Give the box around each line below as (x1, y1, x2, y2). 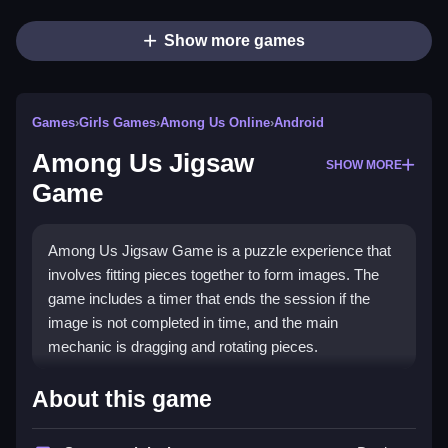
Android (274, 115, 324, 131)
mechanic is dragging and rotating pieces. (48, 338, 318, 356)
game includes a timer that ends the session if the (48, 290, 370, 308)
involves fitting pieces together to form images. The (48, 266, 379, 284)
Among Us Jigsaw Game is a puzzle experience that (48, 242, 391, 260)
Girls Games (79, 115, 156, 131)
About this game (32, 386, 212, 413)
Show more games (163, 32, 305, 50)
